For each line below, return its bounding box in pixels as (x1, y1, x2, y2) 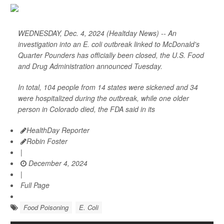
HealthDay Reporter (26, 125, 89, 135)
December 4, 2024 (26, 158, 87, 168)
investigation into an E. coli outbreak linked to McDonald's (18, 39, 199, 49)
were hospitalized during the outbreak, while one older (18, 93, 189, 103)
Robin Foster (26, 136, 67, 146)
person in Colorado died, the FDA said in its (18, 104, 155, 114)
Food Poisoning (23, 202, 68, 212)
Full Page (20, 180, 49, 190)
